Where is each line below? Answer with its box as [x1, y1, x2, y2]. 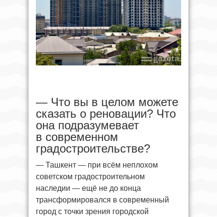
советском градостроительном [36, 172, 145, 181]
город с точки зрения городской [36, 207, 149, 216]
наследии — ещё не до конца [36, 184, 141, 193]
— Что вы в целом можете [36, 95, 178, 109]
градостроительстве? [36, 142, 150, 155]
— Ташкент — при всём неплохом [36, 161, 158, 170]
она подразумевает [36, 119, 139, 132]
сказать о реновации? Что [36, 107, 176, 121]
